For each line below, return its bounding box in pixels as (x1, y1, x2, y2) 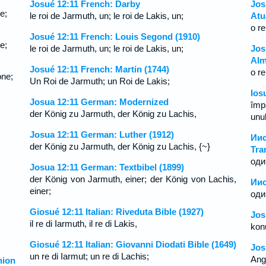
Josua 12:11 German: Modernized (29, 97, 169, 107)
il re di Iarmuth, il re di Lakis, (29, 218, 137, 229)
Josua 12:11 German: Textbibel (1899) (29, 162, 184, 172)
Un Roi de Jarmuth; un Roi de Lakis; (29, 76, 170, 86)
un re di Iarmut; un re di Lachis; (29, 251, 149, 261)
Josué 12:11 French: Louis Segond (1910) (29, 31, 200, 42)
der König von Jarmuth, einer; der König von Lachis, (29, 174, 237, 184)
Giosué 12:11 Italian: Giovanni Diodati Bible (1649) (29, 239, 236, 249)
